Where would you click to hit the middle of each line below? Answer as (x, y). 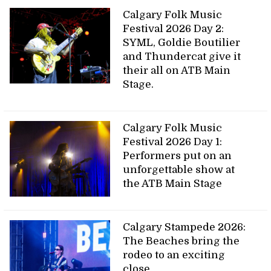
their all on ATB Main (177, 70)
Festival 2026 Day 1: (173, 142)
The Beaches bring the (181, 241)
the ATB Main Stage (174, 183)
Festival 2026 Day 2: (174, 28)
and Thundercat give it (182, 56)
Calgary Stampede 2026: (184, 227)
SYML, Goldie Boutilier (182, 42)
